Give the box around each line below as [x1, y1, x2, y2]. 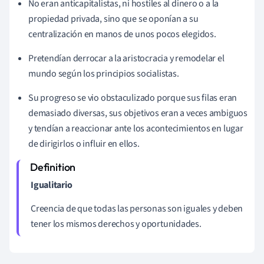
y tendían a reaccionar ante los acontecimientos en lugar [28, 121, 243, 135]
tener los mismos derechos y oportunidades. [31, 217, 202, 230]
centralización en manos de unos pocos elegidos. [28, 27, 216, 41]
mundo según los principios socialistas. [28, 67, 179, 80]
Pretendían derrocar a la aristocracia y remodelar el [28, 51, 225, 65]
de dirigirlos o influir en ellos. [28, 137, 140, 150]
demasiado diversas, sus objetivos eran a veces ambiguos [28, 106, 247, 120]
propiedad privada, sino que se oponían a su [28, 12, 199, 25]
